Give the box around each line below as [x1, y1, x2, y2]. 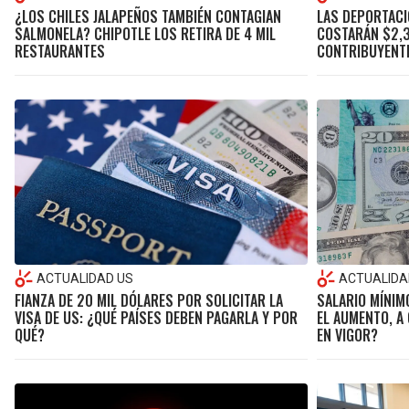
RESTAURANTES [15, 40, 105, 63]
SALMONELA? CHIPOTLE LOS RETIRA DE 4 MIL [15, 23, 276, 46]
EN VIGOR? [316, 323, 378, 346]
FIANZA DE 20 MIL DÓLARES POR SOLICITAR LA [15, 288, 283, 311]
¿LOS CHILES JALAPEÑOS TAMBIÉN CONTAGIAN [15, 5, 281, 28]
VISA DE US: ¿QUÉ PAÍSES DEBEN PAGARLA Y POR [15, 306, 298, 329]
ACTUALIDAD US [37, 270, 133, 286]
